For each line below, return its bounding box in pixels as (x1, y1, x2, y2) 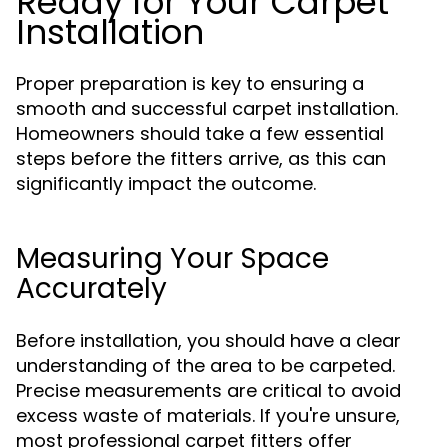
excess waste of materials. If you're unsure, (16, 403, 400, 428)
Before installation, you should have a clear (16, 328, 401, 353)
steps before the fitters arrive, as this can (16, 146, 386, 171)
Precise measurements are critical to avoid (16, 378, 401, 403)
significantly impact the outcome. (16, 171, 316, 196)
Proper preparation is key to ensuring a (16, 71, 364, 96)
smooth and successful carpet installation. (16, 96, 398, 121)
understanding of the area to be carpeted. (16, 353, 395, 378)
